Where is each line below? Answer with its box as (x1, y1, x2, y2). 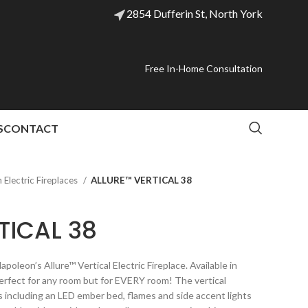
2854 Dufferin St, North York (126, 6, 263, 20)
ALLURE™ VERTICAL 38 (91, 175, 192, 186)
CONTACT (3, 121, 58, 135)
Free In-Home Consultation (145, 63, 263, 74)
